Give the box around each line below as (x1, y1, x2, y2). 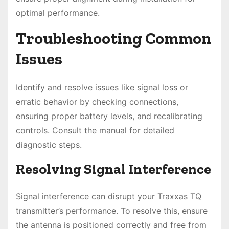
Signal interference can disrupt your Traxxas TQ (16, 191, 201, 202)
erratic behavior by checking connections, (16, 97, 178, 107)
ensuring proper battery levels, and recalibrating (16, 111, 202, 122)
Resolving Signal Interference (16, 161, 211, 178)
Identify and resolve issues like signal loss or (16, 82, 188, 93)
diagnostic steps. (16, 140, 82, 150)
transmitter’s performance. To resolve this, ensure (16, 205, 208, 216)
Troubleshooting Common (16, 29, 212, 49)
